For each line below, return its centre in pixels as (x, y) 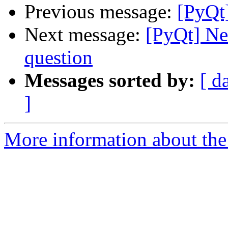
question (59, 58)
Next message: (85, 35)
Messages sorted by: (110, 80)
